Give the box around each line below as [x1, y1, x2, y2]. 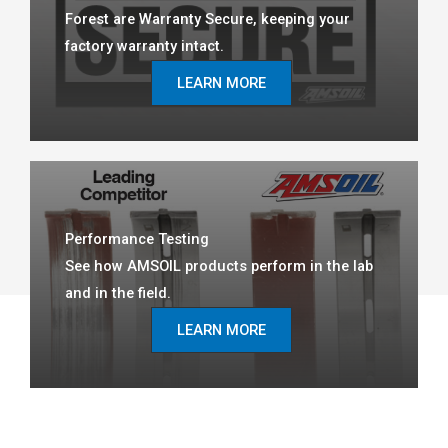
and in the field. [65, 284, 171, 303]
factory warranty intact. [65, 37, 224, 56]
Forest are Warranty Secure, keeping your [65, 10, 350, 29]
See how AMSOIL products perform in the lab [65, 257, 373, 276]
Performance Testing [65, 230, 209, 249]
